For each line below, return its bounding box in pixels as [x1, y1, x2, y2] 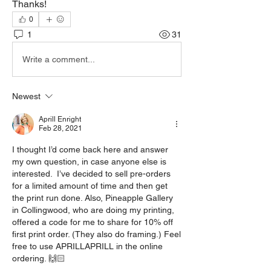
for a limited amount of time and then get [12, 181, 168, 191]
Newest [12, 91, 41, 101]
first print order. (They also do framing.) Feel [12, 229, 181, 239]
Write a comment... [22, 54, 95, 64]
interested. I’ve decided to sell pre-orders [12, 169, 171, 178]
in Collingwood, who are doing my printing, [12, 205, 174, 215]
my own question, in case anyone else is [12, 157, 166, 166]
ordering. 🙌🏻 [12, 253, 65, 263]
